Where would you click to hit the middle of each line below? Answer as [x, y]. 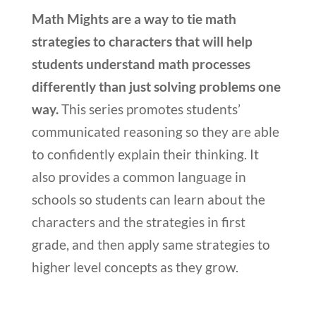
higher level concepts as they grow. [135, 267]
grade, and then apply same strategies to [151, 244]
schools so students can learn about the [148, 199]
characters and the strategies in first [138, 221]
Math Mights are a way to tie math [134, 18]
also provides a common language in [139, 176]
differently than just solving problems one [156, 86]
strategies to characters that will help [142, 41]
